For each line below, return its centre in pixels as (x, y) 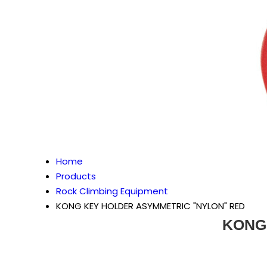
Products (76, 176)
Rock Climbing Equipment (112, 191)
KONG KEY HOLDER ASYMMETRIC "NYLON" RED (150, 206)
